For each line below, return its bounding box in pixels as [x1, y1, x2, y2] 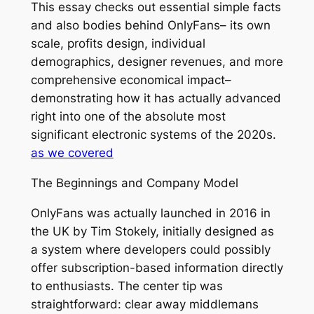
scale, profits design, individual [30, 36, 205, 50]
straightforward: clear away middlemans [30, 296, 259, 311]
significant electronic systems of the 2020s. [30, 127, 276, 142]
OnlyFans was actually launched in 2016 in [30, 205, 271, 220]
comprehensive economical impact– [30, 72, 231, 87]
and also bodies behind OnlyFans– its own [30, 18, 271, 32]
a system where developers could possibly [30, 242, 271, 257]
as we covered [30, 145, 114, 160]
